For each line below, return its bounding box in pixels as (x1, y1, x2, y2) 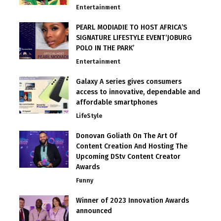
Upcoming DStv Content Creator (76, 152, 181, 161)
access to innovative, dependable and (76, 88, 200, 96)
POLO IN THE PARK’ (76, 44, 134, 52)
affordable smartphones (76, 98, 157, 107)
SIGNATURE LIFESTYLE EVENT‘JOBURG (76, 34, 192, 42)
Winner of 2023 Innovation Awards (76, 196, 189, 205)
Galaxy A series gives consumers (76, 77, 182, 86)
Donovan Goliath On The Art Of (76, 132, 177, 140)
